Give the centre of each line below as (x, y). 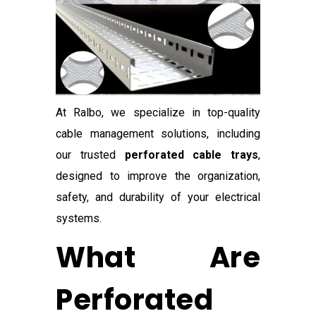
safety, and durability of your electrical (158, 197)
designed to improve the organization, (158, 176)
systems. (79, 219)
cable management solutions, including (158, 134)
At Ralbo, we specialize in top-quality (158, 113)
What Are (158, 258)
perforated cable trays (191, 155)
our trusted (90, 155)
